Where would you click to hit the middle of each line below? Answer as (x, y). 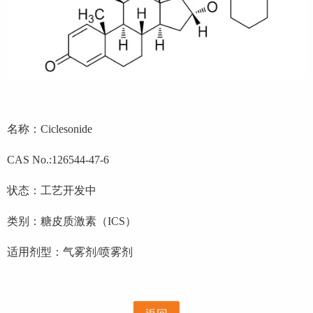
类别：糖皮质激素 (52, 221)
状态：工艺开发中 (52, 190)
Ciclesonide (66, 129)
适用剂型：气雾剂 (52, 252)
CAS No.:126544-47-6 (58, 159)
